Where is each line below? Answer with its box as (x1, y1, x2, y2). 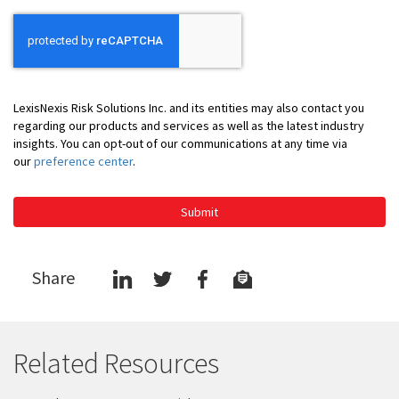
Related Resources (13, 346, 219, 382)
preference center (34, 153, 133, 170)
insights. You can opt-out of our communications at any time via (13, 135, 347, 152)
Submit (181, 204, 218, 221)
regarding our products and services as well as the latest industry (13, 118, 364, 134)
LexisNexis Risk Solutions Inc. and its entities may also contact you (13, 100, 364, 117)
